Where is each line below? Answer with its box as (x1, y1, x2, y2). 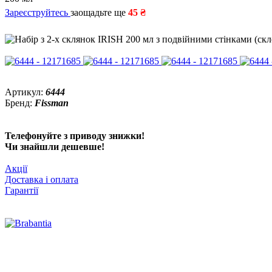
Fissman (35, 98, 69, 108)
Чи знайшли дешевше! (5, 141, 104, 152)
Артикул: (5, 87, 46, 97)
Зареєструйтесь (5, 7, 70, 18)
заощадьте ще (70, 7, 128, 18)
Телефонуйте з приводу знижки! (5, 131, 144, 141)
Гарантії (5, 185, 38, 195)
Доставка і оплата (5, 174, 78, 185)
